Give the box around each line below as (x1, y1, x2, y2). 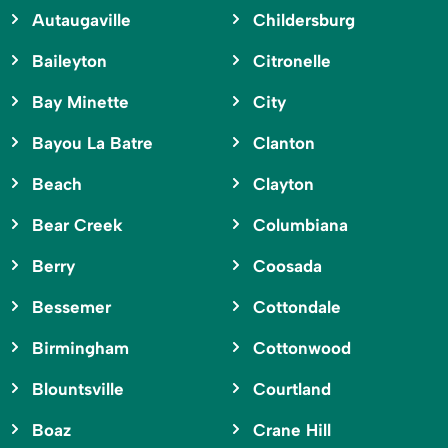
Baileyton (32, 51, 107, 72)
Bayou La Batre (32, 133, 153, 154)
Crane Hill (252, 420, 331, 441)
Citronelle (252, 51, 331, 72)
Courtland (252, 379, 331, 400)
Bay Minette (32, 92, 129, 113)
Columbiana (252, 215, 348, 236)
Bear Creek (32, 215, 123, 236)
